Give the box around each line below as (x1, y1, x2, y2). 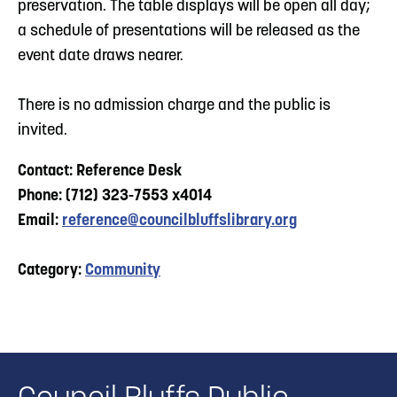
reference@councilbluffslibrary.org (62, 212, 297, 230)
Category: (18, 261, 85, 279)
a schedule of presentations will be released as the (18, 22, 360, 40)
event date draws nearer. (18, 47, 183, 65)
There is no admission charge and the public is (18, 97, 331, 114)
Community (85, 261, 160, 279)
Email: (18, 212, 62, 230)
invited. (18, 121, 67, 139)
